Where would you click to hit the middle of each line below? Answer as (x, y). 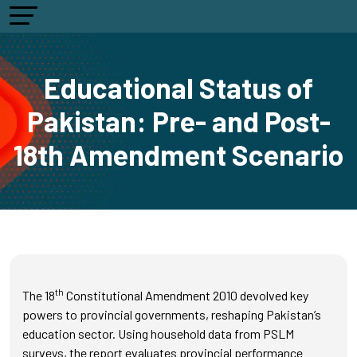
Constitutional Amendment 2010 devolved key (186, 295)
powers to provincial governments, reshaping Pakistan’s (172, 314)
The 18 (39, 295)
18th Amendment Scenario (178, 155)
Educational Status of (178, 88)
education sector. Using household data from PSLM (158, 333)
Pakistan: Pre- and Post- (178, 121)
